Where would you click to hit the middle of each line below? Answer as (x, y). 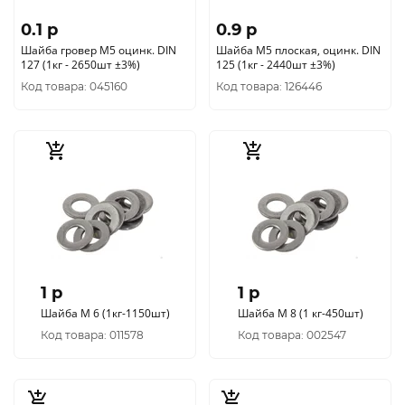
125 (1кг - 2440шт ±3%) (276, 65)
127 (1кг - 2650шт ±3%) (80, 65)
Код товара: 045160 (74, 86)
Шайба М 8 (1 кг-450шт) (331, 313)
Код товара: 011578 (92, 335)
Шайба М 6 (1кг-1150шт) (105, 313)
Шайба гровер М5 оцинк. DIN (99, 50)
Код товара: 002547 (292, 335)
